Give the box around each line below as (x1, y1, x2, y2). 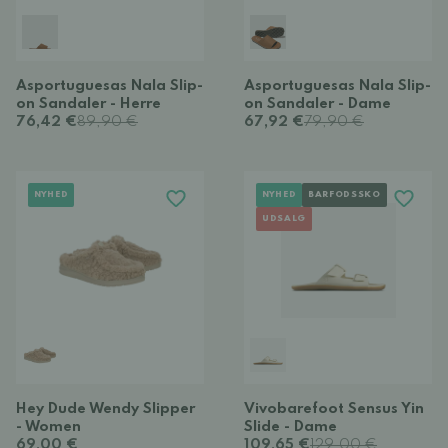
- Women (16, 420, 81, 434)
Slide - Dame (244, 420, 337, 434)
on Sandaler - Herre (16, 97, 161, 111)
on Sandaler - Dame (244, 97, 391, 111)
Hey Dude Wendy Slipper (16, 402, 195, 416)
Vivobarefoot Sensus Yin (244, 402, 424, 416)
